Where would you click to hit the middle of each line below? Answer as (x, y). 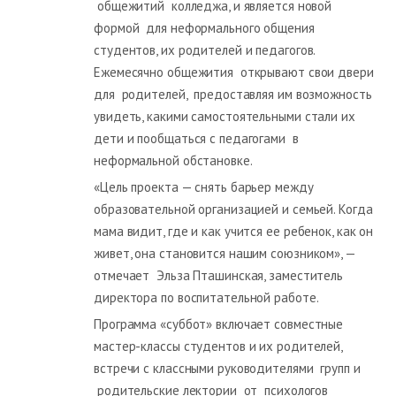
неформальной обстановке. (173, 160)
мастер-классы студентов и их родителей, (218, 346)
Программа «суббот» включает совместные (219, 324)
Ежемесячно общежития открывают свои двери (234, 72)
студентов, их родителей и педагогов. (205, 49)
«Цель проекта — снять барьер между (204, 187)
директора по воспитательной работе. (206, 297)
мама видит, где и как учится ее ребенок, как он (234, 231)
